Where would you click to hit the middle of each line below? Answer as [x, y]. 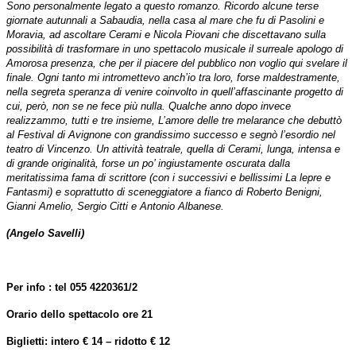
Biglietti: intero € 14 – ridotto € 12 [88, 341]
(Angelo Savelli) [45, 233]
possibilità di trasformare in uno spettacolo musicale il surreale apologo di [175, 48]
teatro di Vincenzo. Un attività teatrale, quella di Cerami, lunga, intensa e [173, 149]
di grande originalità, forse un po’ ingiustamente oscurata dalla [148, 163]
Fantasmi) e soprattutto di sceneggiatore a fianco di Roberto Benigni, [164, 192]
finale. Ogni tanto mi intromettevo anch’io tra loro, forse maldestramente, [173, 77]
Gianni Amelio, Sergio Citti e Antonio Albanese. [115, 206]
